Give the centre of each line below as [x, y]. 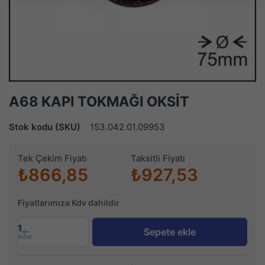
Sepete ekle [170, 232]
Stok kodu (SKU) [45, 127]
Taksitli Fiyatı [158, 159]
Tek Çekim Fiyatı [52, 159]
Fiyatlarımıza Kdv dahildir [69, 203]
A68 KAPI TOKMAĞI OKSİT [99, 102]
